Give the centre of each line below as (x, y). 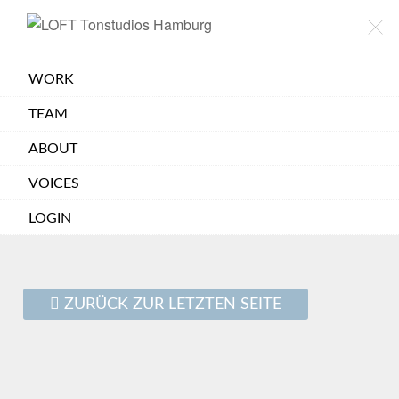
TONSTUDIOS (57, 39)
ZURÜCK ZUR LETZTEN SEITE (171, 304)
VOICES (54, 183)
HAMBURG (48, 53)
